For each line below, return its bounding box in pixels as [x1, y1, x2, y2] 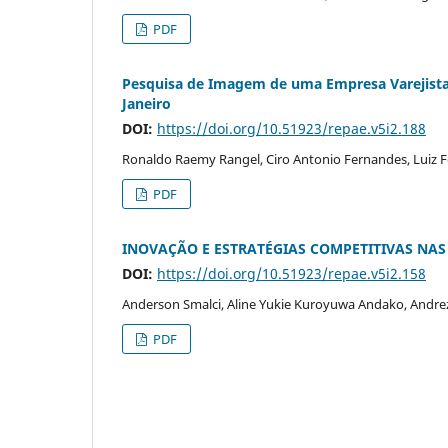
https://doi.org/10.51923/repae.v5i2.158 [157, 263, 426, 283]
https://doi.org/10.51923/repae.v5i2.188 [157, 118, 426, 138]
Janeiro [122, 93, 171, 113]
